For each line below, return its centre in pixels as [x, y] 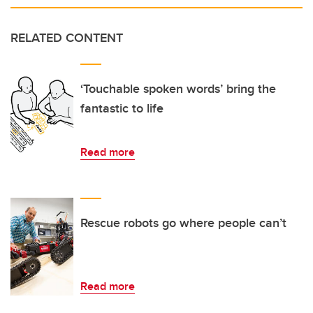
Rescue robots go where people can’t [183, 223]
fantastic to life [122, 108]
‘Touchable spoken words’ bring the [178, 88]
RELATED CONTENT [67, 37]
